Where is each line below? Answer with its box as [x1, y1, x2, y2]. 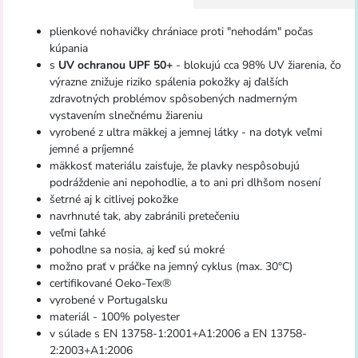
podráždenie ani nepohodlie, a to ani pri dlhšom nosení [49, 174, 320, 190]
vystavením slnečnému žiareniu [49, 107, 203, 123]
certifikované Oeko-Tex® [49, 275, 171, 291]
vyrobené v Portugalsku [49, 292, 168, 308]
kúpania [49, 40, 88, 56]
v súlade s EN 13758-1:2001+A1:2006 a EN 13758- [49, 325, 307, 341]
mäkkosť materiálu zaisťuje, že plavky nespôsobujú [49, 157, 300, 173]
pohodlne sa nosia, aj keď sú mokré [49, 241, 225, 257]
